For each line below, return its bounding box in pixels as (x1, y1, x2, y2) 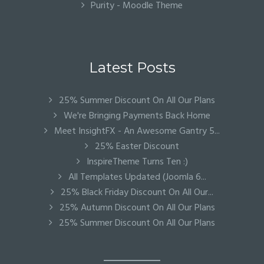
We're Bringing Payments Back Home (61, 108, 210, 124)
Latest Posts (88, 59, 176, 76)
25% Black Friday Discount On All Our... (58, 185, 213, 200)
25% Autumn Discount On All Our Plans (57, 200, 215, 216)
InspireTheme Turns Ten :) (84, 154, 188, 170)
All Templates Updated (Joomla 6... (65, 170, 206, 185)
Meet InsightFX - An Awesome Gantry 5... (52, 124, 220, 139)
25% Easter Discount (93, 139, 179, 154)
